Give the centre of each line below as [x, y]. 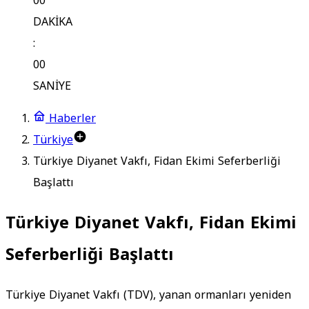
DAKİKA [53, 22]
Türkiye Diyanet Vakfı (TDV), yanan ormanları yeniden [148, 295]
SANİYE [52, 86]
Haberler [71, 118]
